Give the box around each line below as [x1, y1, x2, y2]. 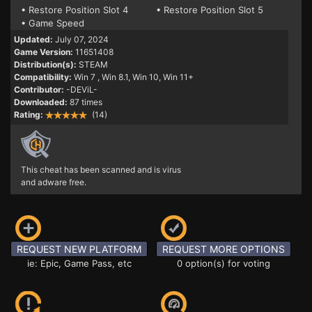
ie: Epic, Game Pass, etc [26, 258, 132, 269]
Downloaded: [14, 97, 68, 107]
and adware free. [21, 177, 86, 187]
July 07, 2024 [55, 34, 109, 45]
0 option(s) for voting [177, 258, 270, 269]
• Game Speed [21, 17, 84, 29]
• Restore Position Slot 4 [21, 4, 128, 15]
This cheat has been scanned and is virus [21, 164, 181, 175]
